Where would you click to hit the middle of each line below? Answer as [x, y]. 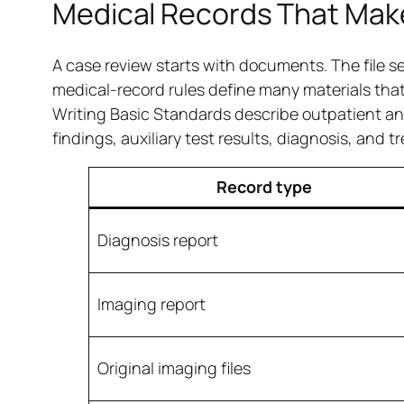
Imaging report [151, 304]
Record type [264, 187]
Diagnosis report [157, 240]
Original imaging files [174, 368]
